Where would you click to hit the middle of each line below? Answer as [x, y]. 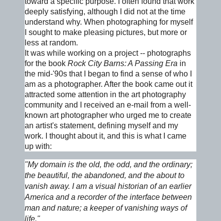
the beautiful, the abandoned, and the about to [105, 175]
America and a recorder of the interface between [108, 197]
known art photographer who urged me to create [108, 115]
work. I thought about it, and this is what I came [106, 136]
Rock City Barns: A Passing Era [123, 63]
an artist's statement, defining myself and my [101, 125]
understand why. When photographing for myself [109, 22]
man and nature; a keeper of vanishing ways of [106, 208]
